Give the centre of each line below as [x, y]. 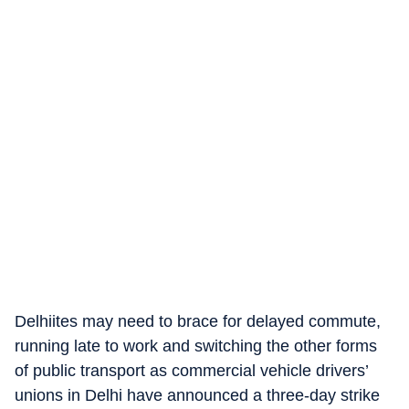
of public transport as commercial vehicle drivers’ [191, 371]
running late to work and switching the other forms [196, 346]
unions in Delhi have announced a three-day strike [197, 395]
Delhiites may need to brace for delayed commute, [198, 321]
